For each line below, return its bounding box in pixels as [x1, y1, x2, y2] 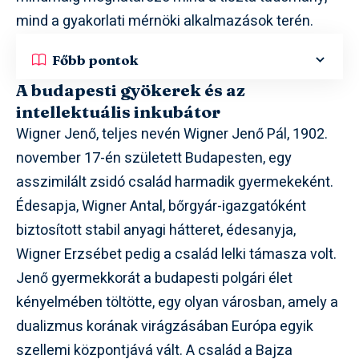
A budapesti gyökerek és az [16, 79, 245, 100]
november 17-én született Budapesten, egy [16, 147, 292, 169]
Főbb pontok [52, 50, 138, 68]
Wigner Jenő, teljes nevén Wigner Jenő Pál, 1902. [16, 123, 328, 145]
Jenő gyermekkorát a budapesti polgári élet [16, 268, 292, 289]
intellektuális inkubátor [16, 101, 220, 122]
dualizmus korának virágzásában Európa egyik [16, 316, 313, 337]
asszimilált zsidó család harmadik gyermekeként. [16, 171, 333, 193]
